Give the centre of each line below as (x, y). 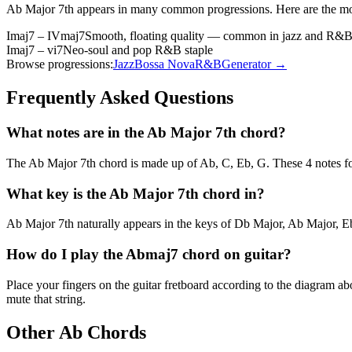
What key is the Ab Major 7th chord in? (136, 193)
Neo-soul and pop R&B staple (138, 50)
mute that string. (46, 299)
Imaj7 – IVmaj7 (46, 36)
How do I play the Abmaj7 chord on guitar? (149, 254)
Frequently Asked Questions (120, 98)
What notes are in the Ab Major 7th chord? (146, 133)
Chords (114, 332)
